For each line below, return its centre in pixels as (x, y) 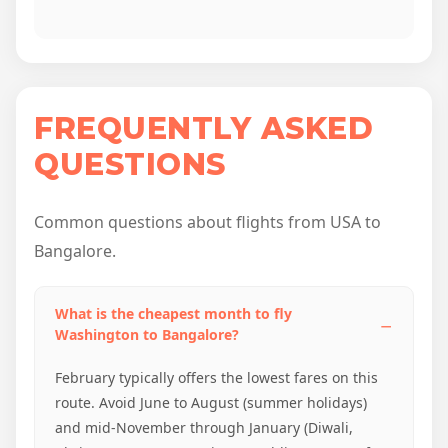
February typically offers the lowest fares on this (216, 378)
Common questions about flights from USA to (207, 222)
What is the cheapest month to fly (173, 314)
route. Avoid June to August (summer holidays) (211, 403)
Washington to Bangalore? (147, 335)
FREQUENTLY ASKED (203, 129)
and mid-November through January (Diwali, (204, 428)
